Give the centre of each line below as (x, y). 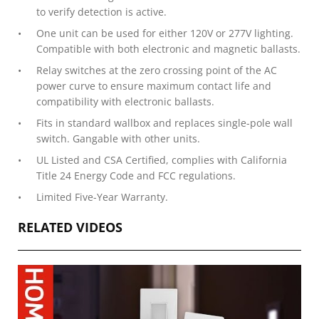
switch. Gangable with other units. (118, 138)
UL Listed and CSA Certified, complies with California (162, 159)
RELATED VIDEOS (70, 227)
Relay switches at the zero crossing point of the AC (157, 70)
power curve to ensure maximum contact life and (154, 85)
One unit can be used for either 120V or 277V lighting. (165, 33)
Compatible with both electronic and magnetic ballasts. (168, 48)
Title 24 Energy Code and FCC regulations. (136, 175)
